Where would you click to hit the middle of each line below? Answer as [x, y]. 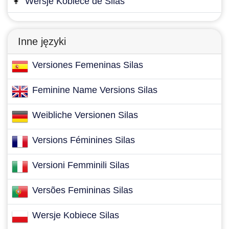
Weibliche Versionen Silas [85, 115]
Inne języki [42, 41]
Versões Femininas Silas [83, 190]
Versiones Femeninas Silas [88, 65]
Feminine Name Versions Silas [95, 90]
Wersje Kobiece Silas [76, 215]
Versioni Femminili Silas [81, 165]
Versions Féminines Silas [84, 140]
